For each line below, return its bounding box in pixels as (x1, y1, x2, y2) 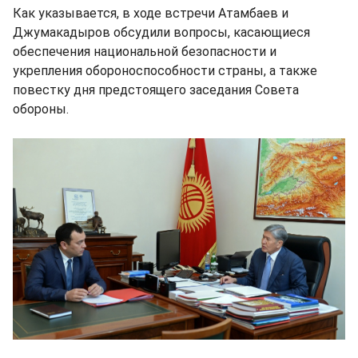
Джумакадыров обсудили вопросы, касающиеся (13, 25, 310, 40)
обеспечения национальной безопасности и (13, 44, 276, 59)
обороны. (13, 101, 69, 117)
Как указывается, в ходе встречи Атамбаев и (13, 6, 288, 21)
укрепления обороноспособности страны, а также (13, 63, 317, 78)
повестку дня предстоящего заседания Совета (13, 82, 299, 97)
